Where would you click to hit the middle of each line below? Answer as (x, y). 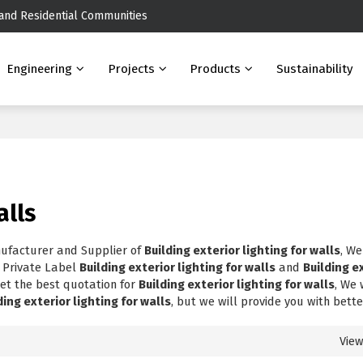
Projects (131, 69)
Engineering (40, 69)
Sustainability (314, 69)
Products (216, 69)
